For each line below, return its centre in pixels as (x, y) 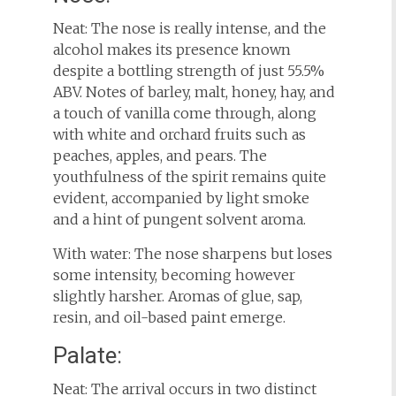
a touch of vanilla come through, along (184, 113)
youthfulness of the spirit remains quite (189, 177)
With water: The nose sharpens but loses (192, 254)
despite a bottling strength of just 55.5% (188, 71)
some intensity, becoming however (174, 275)
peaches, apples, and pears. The (160, 156)
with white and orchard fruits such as (179, 134)
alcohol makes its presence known (171, 49)
